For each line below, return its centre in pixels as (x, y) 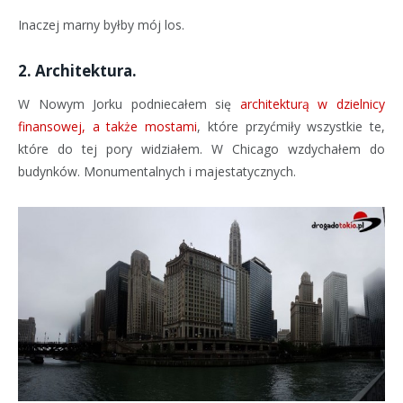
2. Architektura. (77, 70)
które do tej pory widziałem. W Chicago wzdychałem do (201, 149)
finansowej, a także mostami (108, 127)
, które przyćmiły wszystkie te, (291, 127)
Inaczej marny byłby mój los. (101, 24)
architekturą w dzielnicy (313, 104)
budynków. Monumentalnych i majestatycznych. (157, 172)
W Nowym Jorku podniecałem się (129, 104)
